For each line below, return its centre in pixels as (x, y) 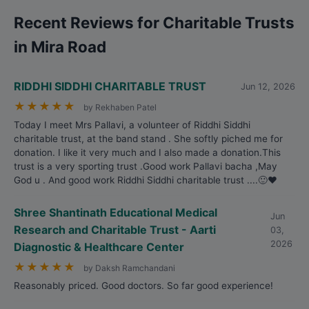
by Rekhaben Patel (120, 107)
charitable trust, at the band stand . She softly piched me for (148, 139)
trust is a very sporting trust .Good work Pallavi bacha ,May (146, 166)
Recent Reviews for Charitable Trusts (154, 22)
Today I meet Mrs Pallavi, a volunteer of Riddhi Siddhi (132, 125)
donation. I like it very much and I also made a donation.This (147, 152)
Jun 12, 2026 (268, 86)
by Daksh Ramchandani (129, 268)
